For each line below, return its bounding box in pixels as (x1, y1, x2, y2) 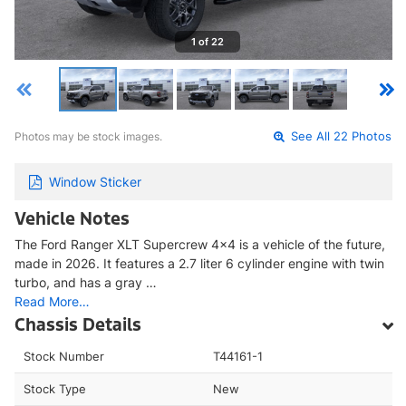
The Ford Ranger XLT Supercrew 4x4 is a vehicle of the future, (14, 236, 385, 252)
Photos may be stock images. (14, 130, 162, 144)
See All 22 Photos (287, 130, 392, 144)
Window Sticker (49, 173, 141, 189)
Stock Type (24, 381, 86, 396)
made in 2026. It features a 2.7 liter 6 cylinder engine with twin (14, 255, 384, 271)
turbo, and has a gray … (14, 274, 157, 290)
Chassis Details (14, 313, 141, 335)
